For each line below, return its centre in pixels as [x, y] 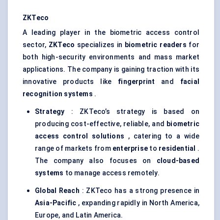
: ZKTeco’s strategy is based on [132, 112]
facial [190, 82]
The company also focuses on [96, 161]
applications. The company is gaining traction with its [111, 69]
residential [177, 149]
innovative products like [70, 82]
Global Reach [57, 191]
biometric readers [155, 45]
